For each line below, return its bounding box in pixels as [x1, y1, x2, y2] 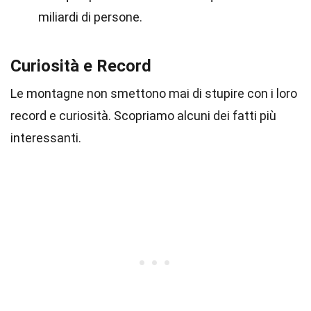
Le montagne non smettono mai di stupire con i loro [10, 86, 297, 101]
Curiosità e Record [10, 56, 151, 76]
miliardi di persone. [38, 10, 142, 24]
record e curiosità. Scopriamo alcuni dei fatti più [10, 108, 276, 123]
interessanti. [10, 131, 81, 145]
